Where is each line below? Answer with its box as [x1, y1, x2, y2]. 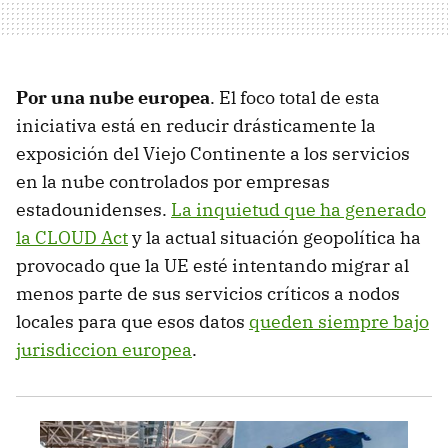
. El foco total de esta [210, 86, 380, 110]
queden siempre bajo [249, 310, 429, 334]
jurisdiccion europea [16, 338, 192, 362]
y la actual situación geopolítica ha [128, 226, 421, 250]
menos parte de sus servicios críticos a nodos [16, 282, 400, 306]
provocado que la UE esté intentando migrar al [16, 254, 409, 278]
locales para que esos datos [16, 310, 249, 334]
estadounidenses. [16, 198, 171, 222]
